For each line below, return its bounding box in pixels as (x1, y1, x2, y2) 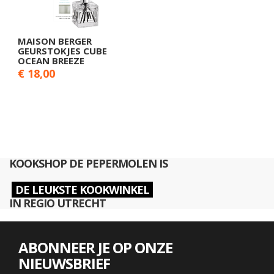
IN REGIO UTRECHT (9, 195, 106, 210)
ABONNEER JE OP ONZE (18, 237, 172, 257)
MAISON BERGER (18, 34, 92, 47)
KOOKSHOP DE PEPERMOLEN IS (9, 155, 168, 171)
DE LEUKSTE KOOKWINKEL (15, 182, 149, 197)
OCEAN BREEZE (18, 54, 84, 67)
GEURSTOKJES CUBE (18, 44, 107, 57)
